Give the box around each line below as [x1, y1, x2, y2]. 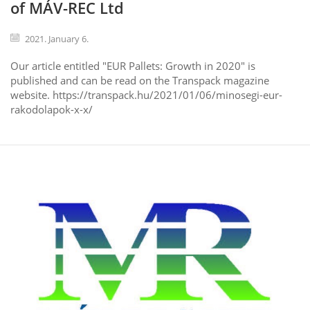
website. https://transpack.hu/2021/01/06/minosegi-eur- [10, 88, 282, 102]
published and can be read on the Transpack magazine [10, 73, 269, 88]
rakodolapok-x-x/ [10, 102, 93, 117]
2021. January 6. [25, 33, 89, 46]
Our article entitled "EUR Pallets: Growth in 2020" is [10, 59, 255, 73]
